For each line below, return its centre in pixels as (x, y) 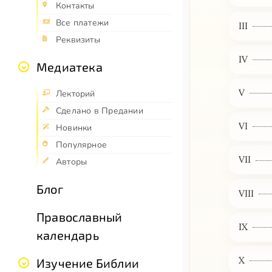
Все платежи (83, 23)
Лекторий (76, 94)
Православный (80, 217)
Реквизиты (78, 40)
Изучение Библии (88, 263)
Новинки (74, 128)
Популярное (82, 145)
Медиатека (70, 67)
